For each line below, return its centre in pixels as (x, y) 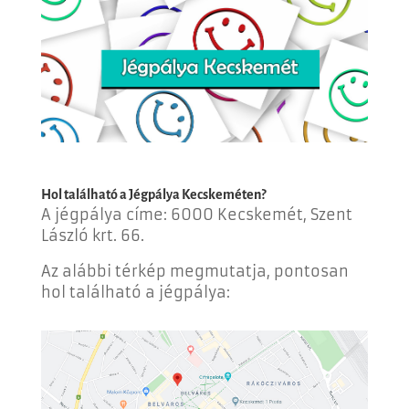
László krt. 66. (92, 236)
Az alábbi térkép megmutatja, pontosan (194, 272)
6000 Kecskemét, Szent (261, 215)
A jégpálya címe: (105, 215)
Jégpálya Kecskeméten (194, 195)
